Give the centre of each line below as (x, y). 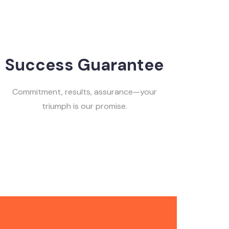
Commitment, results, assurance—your (84, 91)
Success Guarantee (85, 65)
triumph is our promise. (84, 106)
